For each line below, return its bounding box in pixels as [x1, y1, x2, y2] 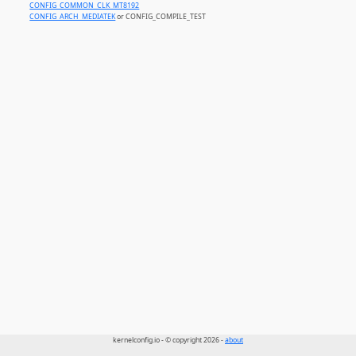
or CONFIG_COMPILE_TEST [115, 11, 207, 21]
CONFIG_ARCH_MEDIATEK [29, 11, 116, 21]
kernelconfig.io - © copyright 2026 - [113, 335, 225, 346]
